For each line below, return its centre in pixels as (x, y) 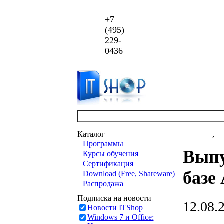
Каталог (91, 134)
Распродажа (103, 184)
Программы (103, 144)
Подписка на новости (114, 198)
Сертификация (108, 164)
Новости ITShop (115, 208)
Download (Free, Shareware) (129, 174)
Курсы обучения (110, 154)
